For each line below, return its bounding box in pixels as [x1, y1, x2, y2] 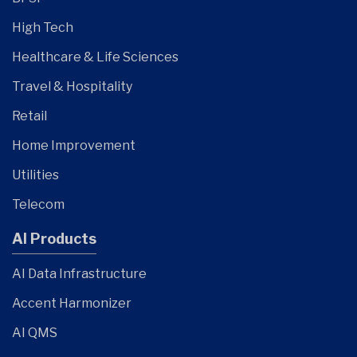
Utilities [12, 167, 59, 183]
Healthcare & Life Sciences [12, 49, 178, 65]
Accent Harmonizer [12, 296, 131, 312]
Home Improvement [12, 138, 135, 154]
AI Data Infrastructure [12, 266, 147, 282]
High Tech [12, 20, 73, 36]
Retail [12, 108, 47, 124]
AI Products [12, 230, 96, 248]
